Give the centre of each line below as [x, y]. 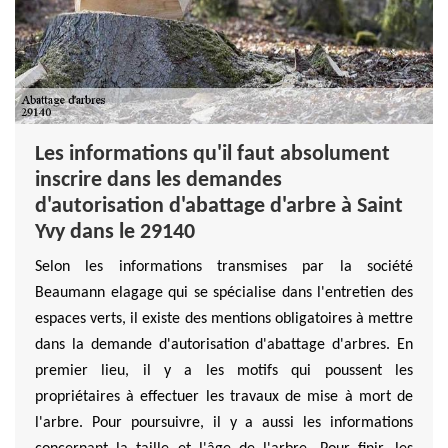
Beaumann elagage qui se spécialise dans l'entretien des [224, 293]
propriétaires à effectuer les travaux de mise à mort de [224, 397]
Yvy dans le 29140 [115, 233]
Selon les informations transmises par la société [224, 267]
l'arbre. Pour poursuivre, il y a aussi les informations [224, 423]
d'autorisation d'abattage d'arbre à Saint [219, 207]
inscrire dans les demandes [158, 181]
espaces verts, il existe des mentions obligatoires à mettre [224, 319]
